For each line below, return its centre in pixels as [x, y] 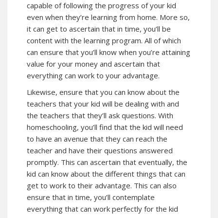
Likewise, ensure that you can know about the [103, 92]
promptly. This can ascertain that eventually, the [107, 162]
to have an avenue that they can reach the [97, 138]
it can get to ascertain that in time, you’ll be [99, 28]
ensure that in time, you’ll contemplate [91, 197]
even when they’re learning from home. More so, [108, 17]
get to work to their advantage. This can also [102, 185]
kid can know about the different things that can [106, 173]
